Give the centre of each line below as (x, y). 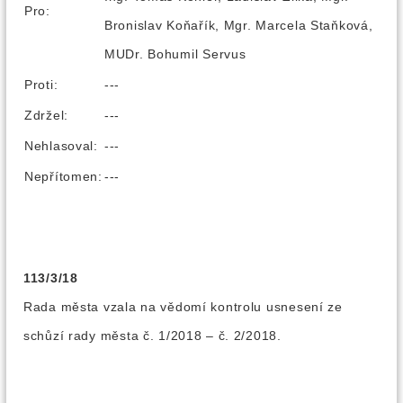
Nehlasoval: (61, 146)
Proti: (41, 85)
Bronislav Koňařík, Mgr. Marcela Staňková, (239, 25)
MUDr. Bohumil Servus (175, 54)
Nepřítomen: (63, 176)
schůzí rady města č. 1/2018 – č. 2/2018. (152, 336)
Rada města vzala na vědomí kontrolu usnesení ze (183, 307)
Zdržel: (47, 115)
